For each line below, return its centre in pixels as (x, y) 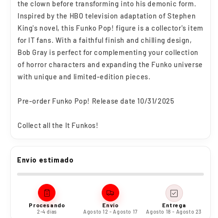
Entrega (174, 205)
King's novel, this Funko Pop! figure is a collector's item (110, 28)
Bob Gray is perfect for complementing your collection (108, 52)
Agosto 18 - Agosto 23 (174, 211)
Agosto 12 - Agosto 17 (110, 211)
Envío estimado (45, 160)
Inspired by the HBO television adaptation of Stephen (107, 16)
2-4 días (47, 211)
